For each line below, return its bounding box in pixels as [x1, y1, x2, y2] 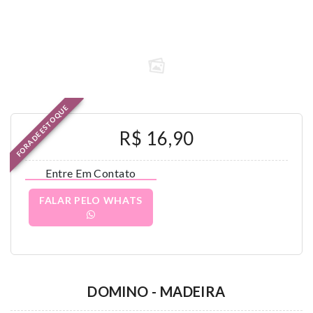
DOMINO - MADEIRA [87, 283, 226, 300]
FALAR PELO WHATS [38, 194, 143, 206]
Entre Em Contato [45, 166, 136, 180]
